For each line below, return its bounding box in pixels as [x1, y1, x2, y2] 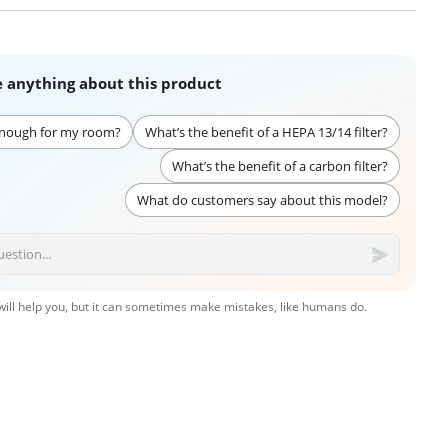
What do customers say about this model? [136, 191, 388, 210]
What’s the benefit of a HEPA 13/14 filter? [144, 123, 388, 142]
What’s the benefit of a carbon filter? [171, 157, 388, 176]
